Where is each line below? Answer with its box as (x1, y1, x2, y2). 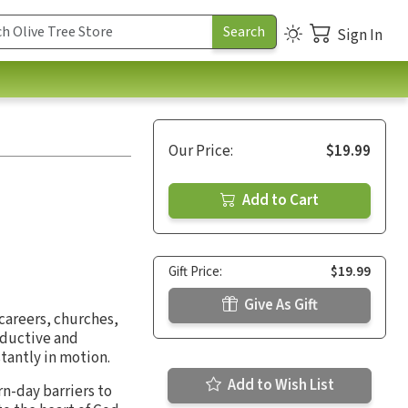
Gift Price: (168, 261, 222, 281)
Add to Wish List (224, 373, 334, 396)
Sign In (337, 24, 382, 46)
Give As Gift (240, 293, 318, 316)
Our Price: (168, 139, 233, 162)
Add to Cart (240, 189, 319, 211)
